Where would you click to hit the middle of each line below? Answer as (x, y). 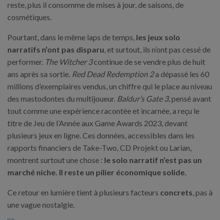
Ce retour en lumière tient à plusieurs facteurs (84, 192)
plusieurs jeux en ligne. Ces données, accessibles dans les (101, 135)
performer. (26, 62)
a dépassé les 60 (181, 74)
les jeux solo (158, 37)
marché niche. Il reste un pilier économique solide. (97, 172)
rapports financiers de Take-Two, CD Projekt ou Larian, (99, 148)
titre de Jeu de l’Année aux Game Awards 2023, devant (97, 123)
